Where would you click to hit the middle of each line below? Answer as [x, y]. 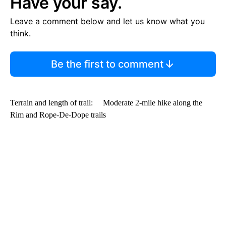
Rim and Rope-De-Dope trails [58, 115]
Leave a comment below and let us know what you [107, 21]
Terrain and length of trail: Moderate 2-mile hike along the [106, 103]
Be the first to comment [107, 64]
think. [20, 34]
